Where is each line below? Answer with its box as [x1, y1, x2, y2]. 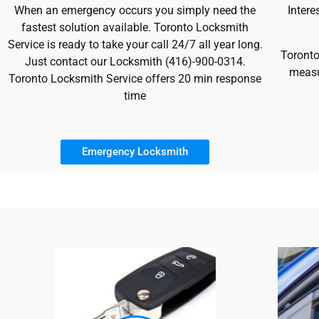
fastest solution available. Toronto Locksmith [21, 21, 249, 35]
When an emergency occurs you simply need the [14, 4, 256, 18]
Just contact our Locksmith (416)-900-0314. [24, 55, 246, 69]
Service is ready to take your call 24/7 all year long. [7, 38, 263, 52]
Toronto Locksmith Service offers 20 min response [9, 72, 262, 86]
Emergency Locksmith [82, 145, 189, 158]
